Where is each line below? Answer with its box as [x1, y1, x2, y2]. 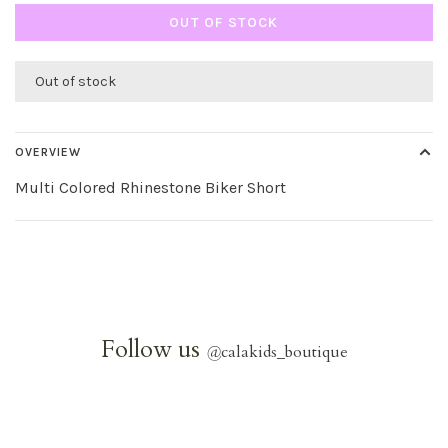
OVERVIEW [15, 145, 81, 159]
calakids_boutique [220, 341, 348, 363]
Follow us [100, 333, 206, 366]
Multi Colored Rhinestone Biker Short [15, 178, 286, 197]
